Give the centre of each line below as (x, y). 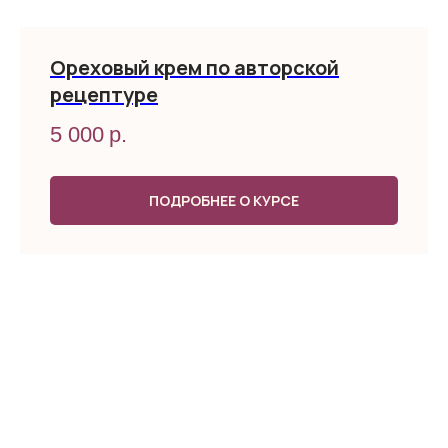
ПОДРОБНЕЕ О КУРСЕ (224, 200)
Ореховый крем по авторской (194, 67)
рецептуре (104, 94)
